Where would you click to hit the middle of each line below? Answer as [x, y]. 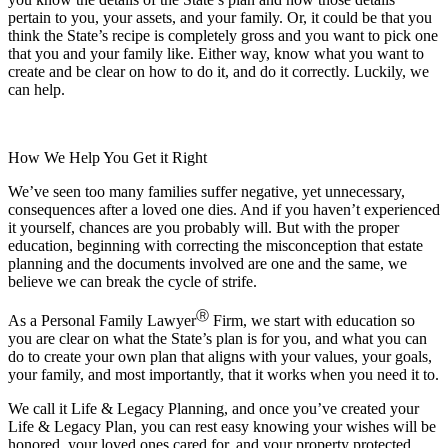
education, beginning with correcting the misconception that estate [215, 245]
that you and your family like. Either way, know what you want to [216, 53]
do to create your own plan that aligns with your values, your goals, [220, 356]
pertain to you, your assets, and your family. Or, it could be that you [220, 17]
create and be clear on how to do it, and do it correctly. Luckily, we [218, 71]
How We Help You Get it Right [107, 157]
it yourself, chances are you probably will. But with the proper [203, 227]
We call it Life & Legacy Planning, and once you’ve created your [213, 408]
